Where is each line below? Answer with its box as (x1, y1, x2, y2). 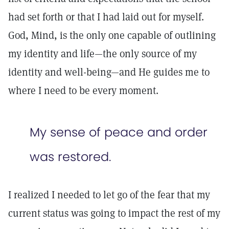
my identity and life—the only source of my (8, 47, 197, 60)
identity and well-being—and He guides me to (8, 65, 210, 79)
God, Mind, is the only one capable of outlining (8, 29, 216, 42)
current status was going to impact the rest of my (8, 207, 220, 220)
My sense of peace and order (30, 124, 208, 141)
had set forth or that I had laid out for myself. (8, 10, 204, 24)
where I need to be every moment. (8, 84, 161, 97)
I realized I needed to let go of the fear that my (8, 188, 210, 201)
